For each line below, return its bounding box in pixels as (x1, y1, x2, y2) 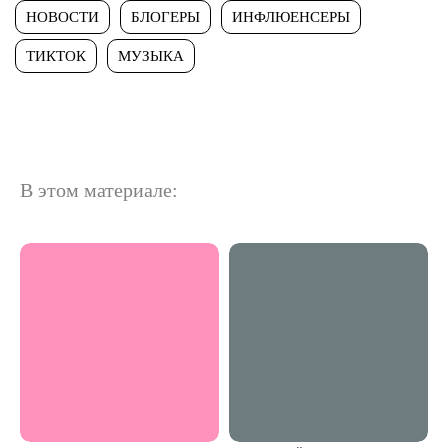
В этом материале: (20, 178, 178, 201)
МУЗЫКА (118, 47, 184, 64)
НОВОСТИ (26, 8, 99, 25)
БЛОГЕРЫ (131, 8, 200, 25)
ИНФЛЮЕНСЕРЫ (232, 8, 350, 25)
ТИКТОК (26, 47, 86, 64)
